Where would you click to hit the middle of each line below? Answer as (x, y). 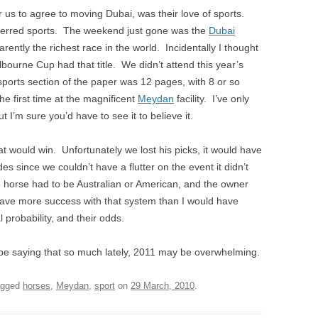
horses (37, 286)
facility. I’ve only (212, 99)
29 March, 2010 (163, 286)
